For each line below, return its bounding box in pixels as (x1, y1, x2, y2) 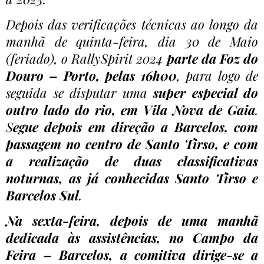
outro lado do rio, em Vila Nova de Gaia (6, 100, 255, 118)
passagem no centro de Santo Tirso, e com (6, 134, 258, 153)
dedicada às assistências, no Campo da (6, 228, 258, 246)
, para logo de (176, 66, 259, 84)
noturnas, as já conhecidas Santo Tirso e (6, 169, 258, 187)
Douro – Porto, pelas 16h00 (6, 66, 177, 84)
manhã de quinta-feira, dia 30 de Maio (6, 32, 258, 50)
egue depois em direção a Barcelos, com (13, 117, 258, 136)
